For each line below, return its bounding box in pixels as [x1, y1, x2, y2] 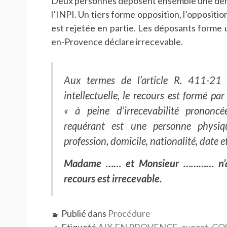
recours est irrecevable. [63, 172, 162, 184]
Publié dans [61, 207, 108, 219]
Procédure [107, 207, 150, 219]
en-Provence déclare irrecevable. [51, 36, 183, 48]
